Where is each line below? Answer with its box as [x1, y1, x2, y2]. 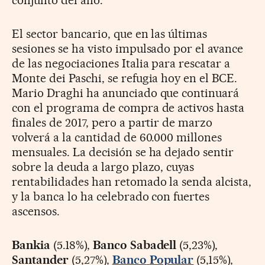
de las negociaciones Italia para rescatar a [12, 56, 231, 71]
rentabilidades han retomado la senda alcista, [12, 174, 252, 189]
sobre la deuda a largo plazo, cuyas [12, 160, 195, 174]
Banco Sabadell [92, 238, 177, 253]
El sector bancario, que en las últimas [12, 27, 208, 41]
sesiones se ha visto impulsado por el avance [12, 41, 244, 56]
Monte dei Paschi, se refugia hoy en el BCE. [12, 71, 238, 86]
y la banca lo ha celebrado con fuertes [12, 189, 210, 204]
